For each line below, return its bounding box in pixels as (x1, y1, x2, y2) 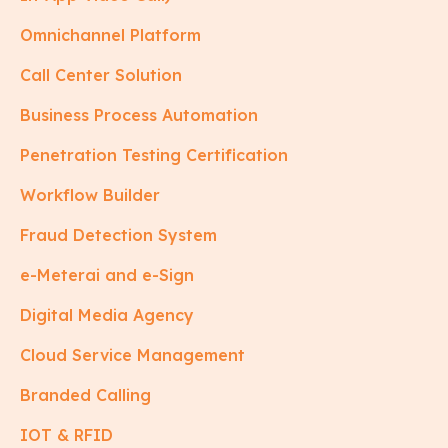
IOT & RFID (20, 424, 113, 445)
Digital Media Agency (20, 304, 194, 325)
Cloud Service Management (20, 344, 245, 365)
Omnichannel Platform (20, 24, 201, 45)
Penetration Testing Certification (20, 144, 288, 165)
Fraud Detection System (20, 224, 217, 245)
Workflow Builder (20, 184, 160, 205)
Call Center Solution (20, 64, 182, 85)
